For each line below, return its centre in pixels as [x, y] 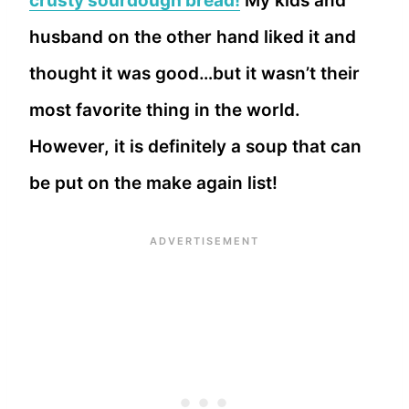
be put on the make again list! [153, 183]
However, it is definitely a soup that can [195, 146]
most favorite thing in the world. [165, 110]
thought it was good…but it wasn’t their [194, 73]
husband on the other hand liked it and [193, 37]
